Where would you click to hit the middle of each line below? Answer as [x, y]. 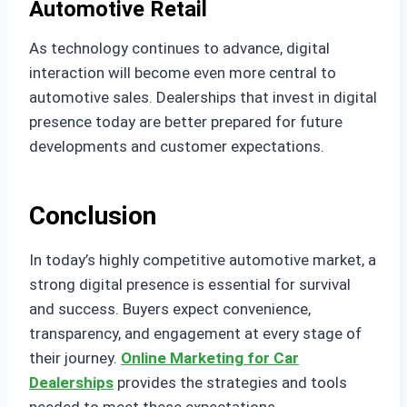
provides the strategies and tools [230, 382]
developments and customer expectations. [177, 146]
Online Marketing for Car [210, 357]
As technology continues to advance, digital [179, 48]
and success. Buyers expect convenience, [170, 308]
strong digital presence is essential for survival [190, 284]
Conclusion [93, 215]
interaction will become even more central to [183, 72]
